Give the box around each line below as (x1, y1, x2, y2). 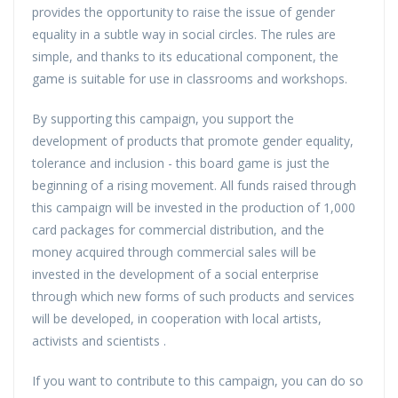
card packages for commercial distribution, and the (32, 220, 324, 238)
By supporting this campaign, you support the (32, 109, 294, 127)
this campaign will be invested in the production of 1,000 (32, 198, 355, 216)
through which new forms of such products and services (32, 287, 354, 305)
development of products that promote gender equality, (32, 131, 354, 149)
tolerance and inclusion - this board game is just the (32, 154, 330, 171)
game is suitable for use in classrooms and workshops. (32, 69, 347, 87)
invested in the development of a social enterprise (32, 265, 319, 283)
